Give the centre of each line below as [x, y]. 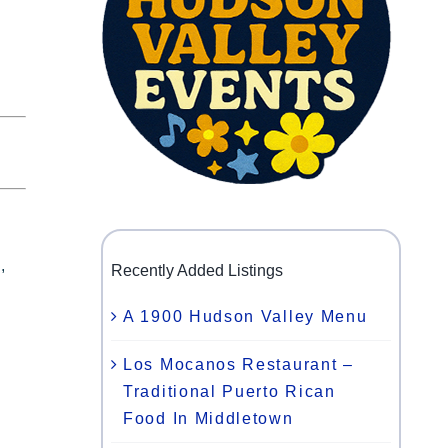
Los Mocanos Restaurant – [238, 364]
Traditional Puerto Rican [229, 391]
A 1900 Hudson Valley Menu [245, 316]
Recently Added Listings [197, 271]
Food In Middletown [208, 418]
